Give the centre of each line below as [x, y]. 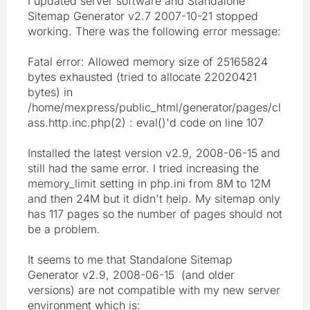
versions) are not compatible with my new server [154, 290]
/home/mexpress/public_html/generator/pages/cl [154, 107]
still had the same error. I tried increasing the [143, 168]
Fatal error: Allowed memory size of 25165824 [148, 61]
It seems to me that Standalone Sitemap [130, 259]
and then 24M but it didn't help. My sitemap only [154, 198]
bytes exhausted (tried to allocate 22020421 [142, 76]
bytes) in [50, 92]
